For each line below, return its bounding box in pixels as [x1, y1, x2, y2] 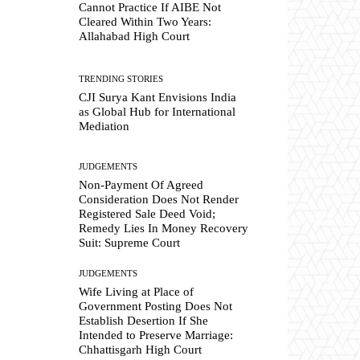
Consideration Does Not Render [79, 193, 239, 207]
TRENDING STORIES [79, 74, 164, 84]
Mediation [79, 120, 130, 133]
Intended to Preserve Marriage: [79, 329, 234, 342]
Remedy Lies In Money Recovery [79, 222, 249, 235]
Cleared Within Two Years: [79, 14, 212, 28]
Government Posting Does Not [79, 300, 233, 313]
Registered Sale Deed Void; [79, 207, 216, 221]
